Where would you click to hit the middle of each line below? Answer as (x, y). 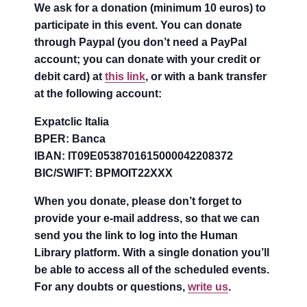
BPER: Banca (70, 138)
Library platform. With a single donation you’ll (152, 252)
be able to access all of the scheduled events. (152, 269)
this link (125, 76)
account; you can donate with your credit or (148, 59)
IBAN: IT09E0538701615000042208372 (134, 156)
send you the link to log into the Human (136, 235)
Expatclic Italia (72, 121)
